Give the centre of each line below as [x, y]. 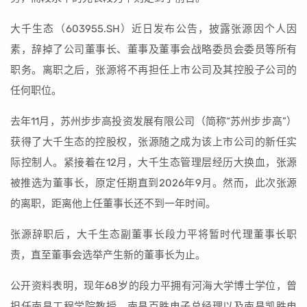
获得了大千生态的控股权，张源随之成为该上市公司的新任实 [153, 142]
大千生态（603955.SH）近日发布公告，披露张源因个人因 [153, 29]
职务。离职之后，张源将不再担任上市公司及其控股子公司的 [153, 70]
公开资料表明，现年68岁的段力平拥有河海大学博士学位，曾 [153, 286]
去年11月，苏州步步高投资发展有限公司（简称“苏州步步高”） [153, 121]
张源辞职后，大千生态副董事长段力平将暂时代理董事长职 [153, 234]
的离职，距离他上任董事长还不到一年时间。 [113, 204]
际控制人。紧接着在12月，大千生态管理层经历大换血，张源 [153, 162]
